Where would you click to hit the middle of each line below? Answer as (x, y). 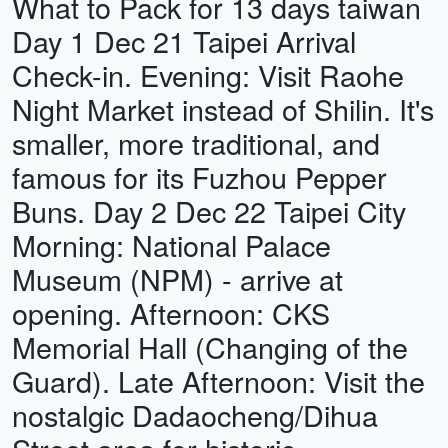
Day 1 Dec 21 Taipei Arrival (184, 40)
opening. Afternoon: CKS (171, 312)
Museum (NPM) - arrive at (177, 278)
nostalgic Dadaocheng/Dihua (195, 414)
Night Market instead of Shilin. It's (223, 108)
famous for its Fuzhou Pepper (199, 176)
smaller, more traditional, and (196, 142)
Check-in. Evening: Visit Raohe (208, 74)
